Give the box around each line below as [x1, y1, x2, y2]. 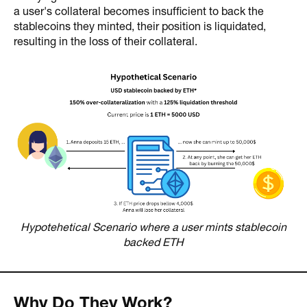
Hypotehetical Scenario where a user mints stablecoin [21, 223, 286, 234]
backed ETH [123, 238, 184, 249]
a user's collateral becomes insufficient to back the [14, 6, 264, 18]
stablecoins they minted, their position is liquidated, [14, 21, 266, 33]
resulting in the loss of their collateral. [14, 36, 197, 48]
